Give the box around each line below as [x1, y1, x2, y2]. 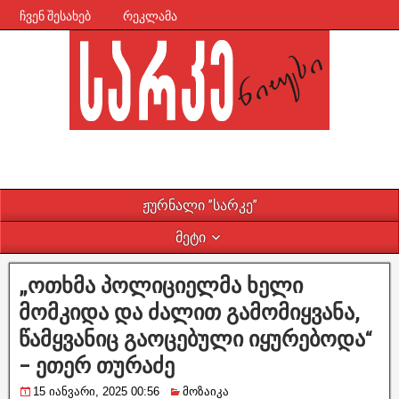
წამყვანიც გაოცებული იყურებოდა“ [19, 327, 373, 352]
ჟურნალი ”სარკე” [142, 197, 257, 214]
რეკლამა [123, 9, 177, 23]
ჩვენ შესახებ [20, 9, 91, 23]
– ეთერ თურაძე [19, 354, 175, 379]
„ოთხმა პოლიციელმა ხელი [19, 273, 303, 298]
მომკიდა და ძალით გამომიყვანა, [19, 300, 361, 325]
